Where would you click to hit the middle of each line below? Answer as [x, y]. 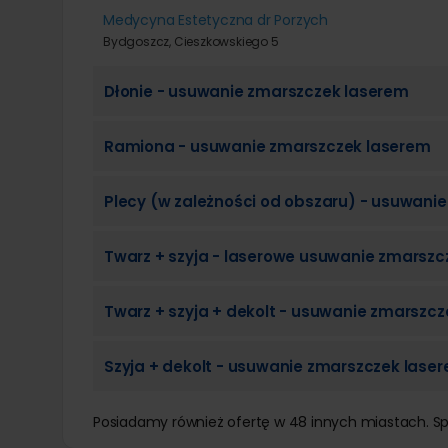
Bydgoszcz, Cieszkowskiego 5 [191, 41]
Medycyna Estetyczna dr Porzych [215, 19]
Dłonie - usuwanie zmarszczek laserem [256, 92]
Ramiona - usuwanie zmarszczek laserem [267, 147]
